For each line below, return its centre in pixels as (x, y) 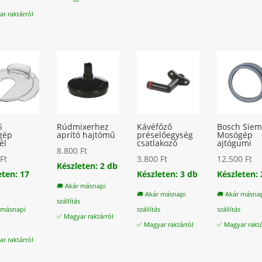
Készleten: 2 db (87, 166)
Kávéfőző (155, 126)
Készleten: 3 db (168, 174)
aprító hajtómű (86, 135)
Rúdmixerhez (83, 126)
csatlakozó (157, 143)
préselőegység (165, 135)
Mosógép (235, 135)
